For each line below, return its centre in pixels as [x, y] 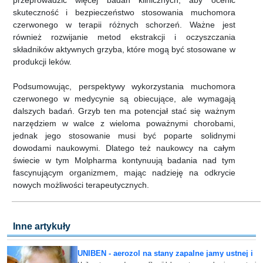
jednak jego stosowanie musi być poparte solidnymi [124, 136]
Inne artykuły [42, 227]
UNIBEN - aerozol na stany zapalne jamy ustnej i [165, 254]
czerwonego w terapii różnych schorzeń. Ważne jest [124, 25]
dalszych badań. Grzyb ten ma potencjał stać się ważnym [124, 111]
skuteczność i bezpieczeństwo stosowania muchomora [124, 13]
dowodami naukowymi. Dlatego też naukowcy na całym [124, 148]
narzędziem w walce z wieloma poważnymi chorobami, [124, 124]
